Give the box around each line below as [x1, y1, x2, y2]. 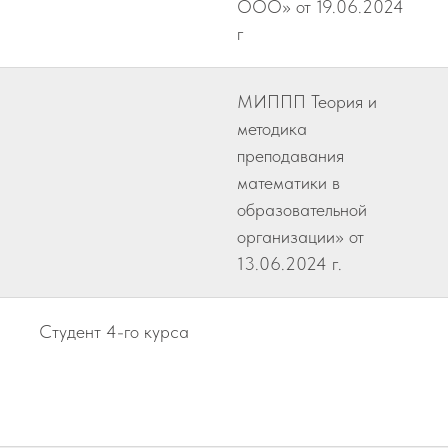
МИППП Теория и [237, 91, 377, 112]
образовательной [237, 199, 367, 220]
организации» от [237, 226, 364, 247]
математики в [237, 172, 340, 193]
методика [237, 118, 307, 139]
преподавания [237, 145, 344, 166]
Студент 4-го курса [39, 321, 189, 342]
